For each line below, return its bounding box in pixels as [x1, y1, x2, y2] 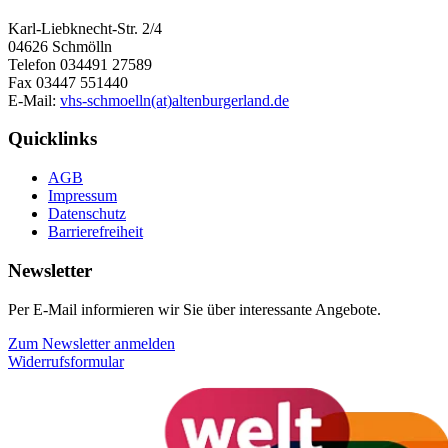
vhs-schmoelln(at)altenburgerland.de [60, 91, 289, 109]
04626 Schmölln [8, 37, 112, 55]
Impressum [48, 187, 117, 205]
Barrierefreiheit [48, 223, 143, 241]
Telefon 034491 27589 [8, 55, 152, 73]
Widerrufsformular [8, 352, 124, 370]
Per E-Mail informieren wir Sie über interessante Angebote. [8, 300, 381, 318]
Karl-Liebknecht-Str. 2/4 [8, 19, 162, 37]
